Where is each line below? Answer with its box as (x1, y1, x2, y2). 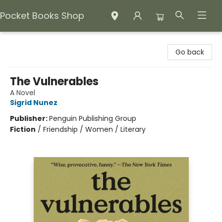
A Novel (10, 88, 35, 98)
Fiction (10, 124, 36, 134)
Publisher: (10, 113, 49, 123)
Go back (175, 47, 204, 57)
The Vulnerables (10, 74, 99, 89)
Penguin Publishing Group (49, 113, 136, 123)
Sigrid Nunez (10, 98, 57, 108)
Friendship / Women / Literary (43, 124, 146, 134)
